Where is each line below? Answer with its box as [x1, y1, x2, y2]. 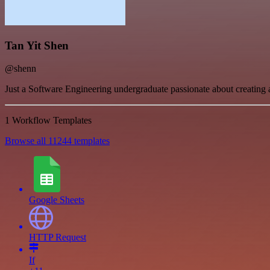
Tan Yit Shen [5, 39, 69, 52]
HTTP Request [29, 232, 86, 243]
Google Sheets [29, 195, 84, 206]
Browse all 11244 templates [5, 136, 110, 146]
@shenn [5, 63, 36, 74]
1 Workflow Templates [5, 115, 92, 126]
